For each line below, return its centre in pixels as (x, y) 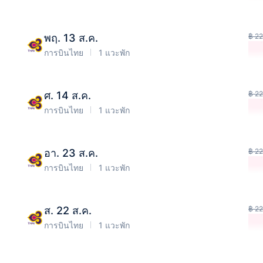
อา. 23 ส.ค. (71, 153)
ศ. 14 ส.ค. (68, 95)
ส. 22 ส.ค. (68, 210)
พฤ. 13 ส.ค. (71, 38)
